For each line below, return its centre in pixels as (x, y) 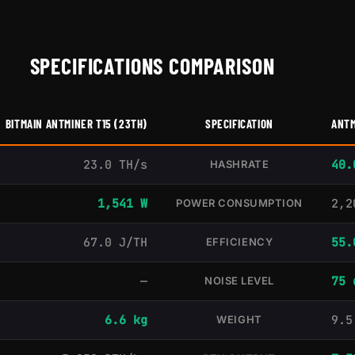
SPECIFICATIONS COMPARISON (152, 65)
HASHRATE (239, 164)
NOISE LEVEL (239, 280)
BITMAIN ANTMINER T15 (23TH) (76, 123)
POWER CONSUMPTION (239, 202)
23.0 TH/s (115, 164)
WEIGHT (239, 319)
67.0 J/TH (115, 242)
